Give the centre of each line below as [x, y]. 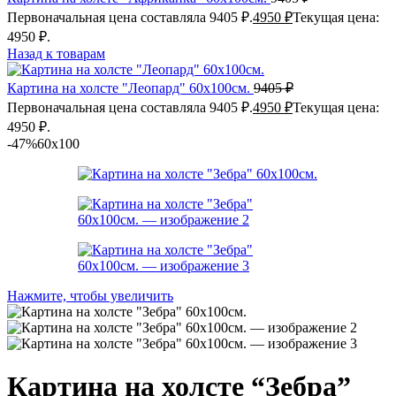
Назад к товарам [56, 53]
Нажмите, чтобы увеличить [90, 295]
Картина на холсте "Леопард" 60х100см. [130, 88]
